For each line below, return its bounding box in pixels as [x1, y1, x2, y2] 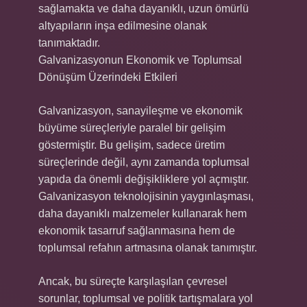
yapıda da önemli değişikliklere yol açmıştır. [38, 173, 249, 185]
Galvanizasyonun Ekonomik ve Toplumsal [38, 54, 242, 66]
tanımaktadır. [38, 37, 100, 49]
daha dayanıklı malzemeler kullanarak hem [38, 208, 247, 219]
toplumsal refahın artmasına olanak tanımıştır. [38, 242, 257, 254]
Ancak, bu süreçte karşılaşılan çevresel [38, 275, 228, 287]
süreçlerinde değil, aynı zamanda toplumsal [38, 156, 249, 168]
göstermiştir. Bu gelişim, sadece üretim [38, 139, 225, 151]
